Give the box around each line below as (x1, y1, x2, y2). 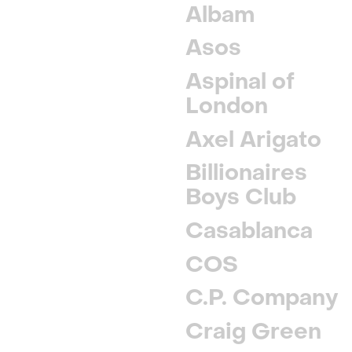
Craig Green (185, 317, 322, 346)
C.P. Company (185, 283, 339, 312)
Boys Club (185, 182, 297, 211)
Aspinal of (185, 67, 295, 96)
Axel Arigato (185, 125, 322, 154)
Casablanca (185, 216, 313, 245)
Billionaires (185, 158, 308, 187)
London (185, 91, 269, 120)
